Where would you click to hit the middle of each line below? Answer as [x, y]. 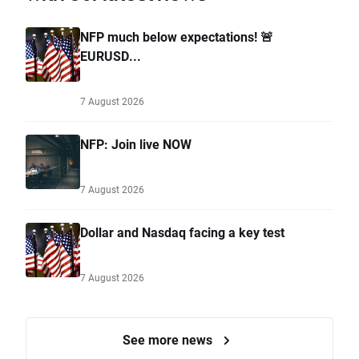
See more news [169, 340]
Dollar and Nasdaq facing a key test [182, 232]
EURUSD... [111, 56]
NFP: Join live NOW [136, 144]
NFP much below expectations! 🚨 [177, 37]
